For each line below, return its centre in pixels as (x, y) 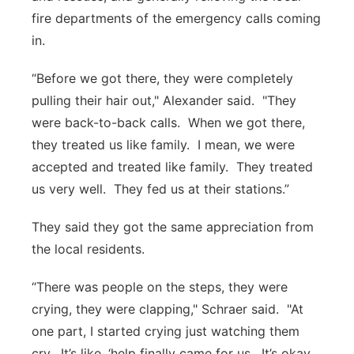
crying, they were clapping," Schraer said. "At (168, 309)
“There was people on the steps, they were (160, 287)
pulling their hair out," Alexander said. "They (164, 100)
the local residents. (88, 249)
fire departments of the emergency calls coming (176, 18)
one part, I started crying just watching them (166, 331)
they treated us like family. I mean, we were (163, 145)
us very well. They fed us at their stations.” (160, 189)
